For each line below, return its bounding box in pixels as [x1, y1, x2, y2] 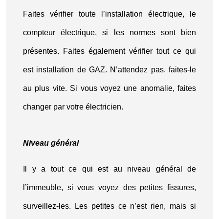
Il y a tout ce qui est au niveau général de [23, 165, 196, 173]
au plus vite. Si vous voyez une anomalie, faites [23, 84, 196, 92]
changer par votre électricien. [23, 103, 123, 111]
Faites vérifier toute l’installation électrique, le [23, 10, 196, 18]
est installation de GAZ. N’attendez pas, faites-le [23, 66, 196, 74]
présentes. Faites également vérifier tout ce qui [23, 47, 196, 55]
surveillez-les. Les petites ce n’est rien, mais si [23, 202, 196, 210]
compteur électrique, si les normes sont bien [23, 28, 196, 37]
